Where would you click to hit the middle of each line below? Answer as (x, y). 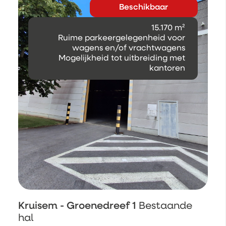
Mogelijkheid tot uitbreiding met (122, 59)
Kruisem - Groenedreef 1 (78, 206)
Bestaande (165, 206)
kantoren (167, 69)
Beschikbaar (144, 8)
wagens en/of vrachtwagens (128, 49)
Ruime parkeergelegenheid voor (121, 39)
